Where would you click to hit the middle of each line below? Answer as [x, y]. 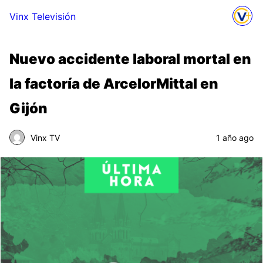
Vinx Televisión [43, 16]
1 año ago [235, 137]
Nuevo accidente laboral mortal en [130, 59]
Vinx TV [45, 137]
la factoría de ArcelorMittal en [114, 84]
